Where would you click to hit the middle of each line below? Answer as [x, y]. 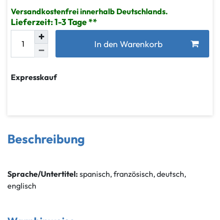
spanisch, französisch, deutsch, [132, 174]
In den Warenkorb [128, 44]
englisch [22, 186]
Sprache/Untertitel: [43, 174]
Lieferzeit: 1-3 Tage [50, 22]
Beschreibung [46, 139]
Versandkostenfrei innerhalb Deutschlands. [89, 11]
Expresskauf [34, 77]
